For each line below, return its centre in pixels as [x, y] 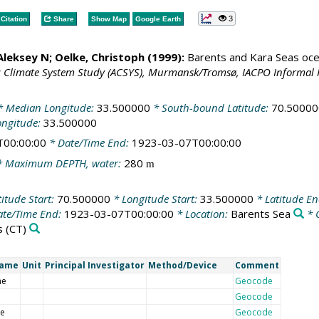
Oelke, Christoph [99, 57]
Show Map [109, 19]
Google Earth [158, 19]
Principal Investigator [94, 265]
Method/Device [182, 265]
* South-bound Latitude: [210, 107]
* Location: [202, 214]
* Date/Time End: [89, 142]
